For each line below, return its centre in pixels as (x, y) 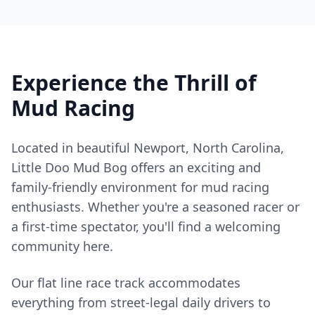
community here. (62, 246)
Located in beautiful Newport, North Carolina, (148, 148)
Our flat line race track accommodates (126, 283)
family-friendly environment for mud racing (140, 187)
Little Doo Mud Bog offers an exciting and (136, 167)
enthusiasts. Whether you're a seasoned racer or (155, 207)
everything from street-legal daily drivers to (141, 302)
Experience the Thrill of (134, 83)
